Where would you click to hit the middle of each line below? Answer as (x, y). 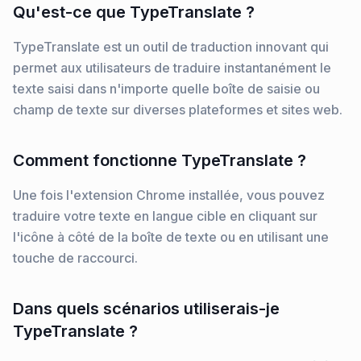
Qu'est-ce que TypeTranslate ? (134, 12)
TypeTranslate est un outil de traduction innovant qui (171, 47)
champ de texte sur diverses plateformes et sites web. (178, 110)
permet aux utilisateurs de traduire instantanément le (172, 68)
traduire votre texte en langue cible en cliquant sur (165, 216)
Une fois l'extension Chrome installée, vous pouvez (169, 195)
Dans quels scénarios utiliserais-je (146, 309)
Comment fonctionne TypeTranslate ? (160, 160)
